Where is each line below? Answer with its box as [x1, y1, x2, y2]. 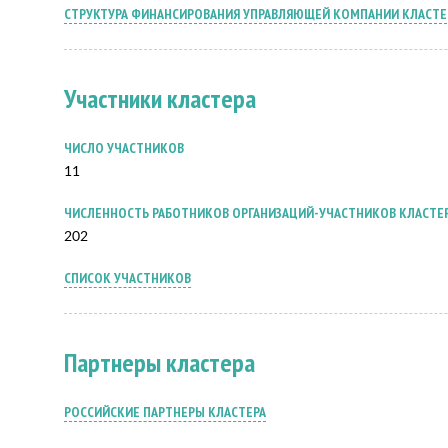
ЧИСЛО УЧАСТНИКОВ [64, 139, 184, 157]
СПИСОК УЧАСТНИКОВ [64, 269, 191, 287]
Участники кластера [64, 82, 256, 115]
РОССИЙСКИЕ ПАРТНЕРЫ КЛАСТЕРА [64, 403, 266, 421]
